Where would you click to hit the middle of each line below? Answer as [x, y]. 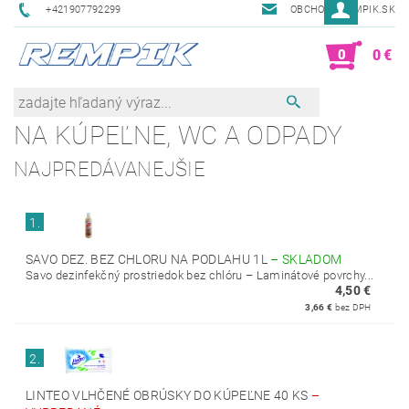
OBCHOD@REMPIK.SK [342, 10]
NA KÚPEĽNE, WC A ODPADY [178, 136]
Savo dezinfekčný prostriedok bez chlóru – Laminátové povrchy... [200, 275]
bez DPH [352, 307]
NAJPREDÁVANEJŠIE [110, 169]
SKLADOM [312, 259]
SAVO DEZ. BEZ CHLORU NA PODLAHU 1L [148, 259]
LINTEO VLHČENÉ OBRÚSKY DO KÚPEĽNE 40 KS [168, 395]
